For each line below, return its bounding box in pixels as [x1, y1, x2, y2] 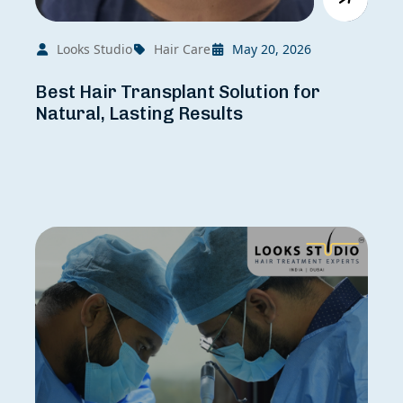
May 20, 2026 [231, 40, 311, 58]
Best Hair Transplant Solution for [34, 81, 320, 103]
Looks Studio [56, 40, 132, 58]
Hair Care [153, 40, 210, 58]
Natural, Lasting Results [34, 103, 243, 125]
